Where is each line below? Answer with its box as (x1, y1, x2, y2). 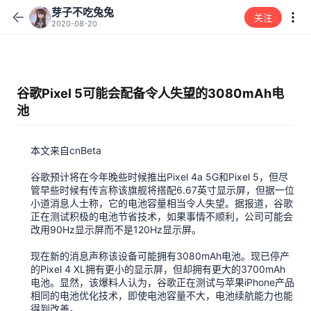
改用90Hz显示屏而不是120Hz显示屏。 (31, 224, 201, 235)
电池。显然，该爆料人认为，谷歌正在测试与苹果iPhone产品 (31, 276, 294, 288)
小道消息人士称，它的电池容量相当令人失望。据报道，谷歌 (31, 197, 293, 209)
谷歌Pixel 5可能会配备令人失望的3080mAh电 (17, 85, 284, 101)
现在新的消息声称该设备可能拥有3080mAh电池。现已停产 (31, 250, 289, 262)
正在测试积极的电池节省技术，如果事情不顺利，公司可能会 (31, 210, 293, 222)
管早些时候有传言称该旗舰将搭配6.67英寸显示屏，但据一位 (31, 184, 294, 196)
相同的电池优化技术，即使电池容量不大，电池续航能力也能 (31, 289, 293, 301)
